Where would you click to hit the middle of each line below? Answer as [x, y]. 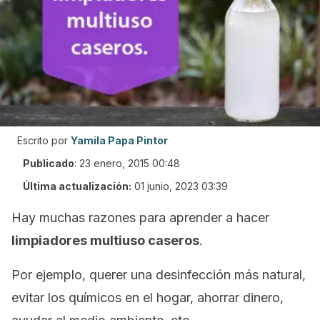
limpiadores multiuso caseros [105, 240]
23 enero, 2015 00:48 [130, 163]
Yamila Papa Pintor [119, 140]
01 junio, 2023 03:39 [181, 186]
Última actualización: [77, 186]
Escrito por [42, 140]
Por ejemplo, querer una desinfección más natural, [159, 275]
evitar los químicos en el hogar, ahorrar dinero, [147, 297]
